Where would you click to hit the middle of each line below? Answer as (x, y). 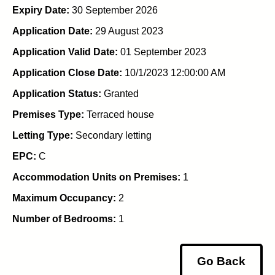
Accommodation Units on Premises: (96, 177)
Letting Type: (43, 135)
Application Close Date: (67, 72)
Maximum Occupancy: (64, 198)
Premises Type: (48, 114)
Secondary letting (112, 135)
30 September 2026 (114, 10)
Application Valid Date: (65, 52)
